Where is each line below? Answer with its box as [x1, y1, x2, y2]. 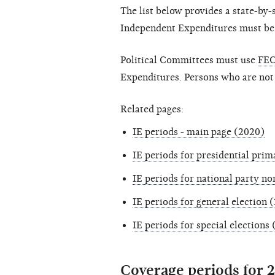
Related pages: [120, 104, 184, 115]
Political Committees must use [120, 55, 258, 66]
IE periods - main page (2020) [133, 126, 265, 138]
